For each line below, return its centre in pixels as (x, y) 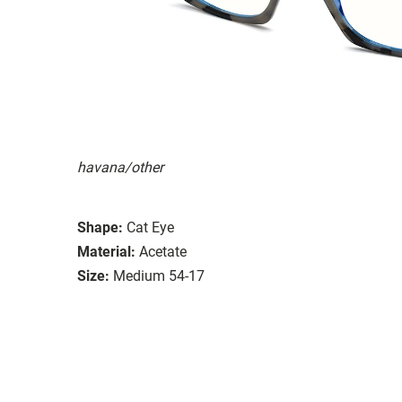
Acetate (163, 251)
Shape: (100, 227)
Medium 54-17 (159, 275)
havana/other (120, 167)
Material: (106, 251)
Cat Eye (150, 227)
